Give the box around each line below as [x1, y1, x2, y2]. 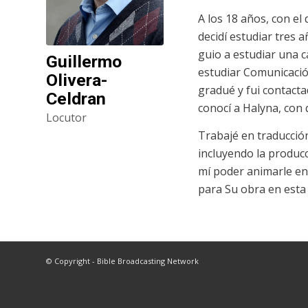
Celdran [46, 89, 106, 109]
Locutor [46, 110, 87, 126]
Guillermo [46, 52, 122, 72]
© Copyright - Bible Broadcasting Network [46, 256, 199, 267]
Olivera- [46, 70, 108, 91]
